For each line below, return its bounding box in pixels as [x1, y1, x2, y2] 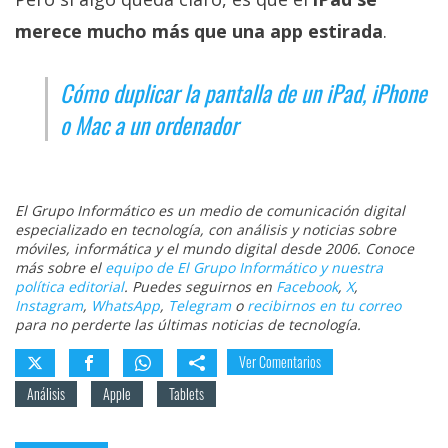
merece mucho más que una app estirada [15, 19, 383, 44]
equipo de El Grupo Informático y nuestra [105, 258, 383, 278]
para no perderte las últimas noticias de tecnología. [15, 315, 361, 335]
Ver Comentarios [239, 351, 321, 373]
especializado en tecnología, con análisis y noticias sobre [15, 220, 396, 240]
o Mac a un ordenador [60, 108, 238, 143]
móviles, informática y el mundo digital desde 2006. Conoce [15, 239, 414, 259]
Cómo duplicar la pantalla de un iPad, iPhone [60, 76, 427, 111]
